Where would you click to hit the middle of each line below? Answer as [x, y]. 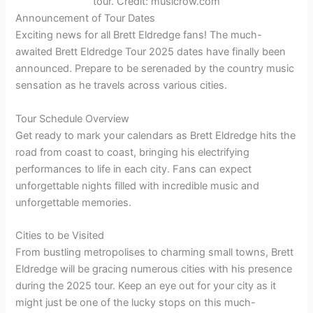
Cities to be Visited [60, 236]
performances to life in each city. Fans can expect [134, 169]
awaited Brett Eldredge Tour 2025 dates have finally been [151, 52]
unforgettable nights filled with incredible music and [138, 185]
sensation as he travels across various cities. [122, 86]
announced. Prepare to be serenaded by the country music [155, 69]
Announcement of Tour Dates [86, 19]
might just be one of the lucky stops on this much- [136, 303]
